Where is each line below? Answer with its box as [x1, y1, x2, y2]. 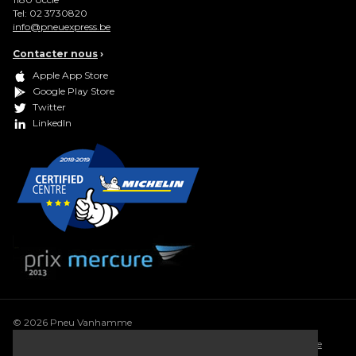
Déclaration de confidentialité [128, 338, 261, 350]
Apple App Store [33, 69, 108, 82]
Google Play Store [33, 85, 114, 98]
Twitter [33, 101, 66, 114]
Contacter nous [13, 48, 98, 60]
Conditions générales [13, 338, 107, 350]
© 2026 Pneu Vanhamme [13, 316, 132, 328]
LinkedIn [33, 117, 72, 130]
